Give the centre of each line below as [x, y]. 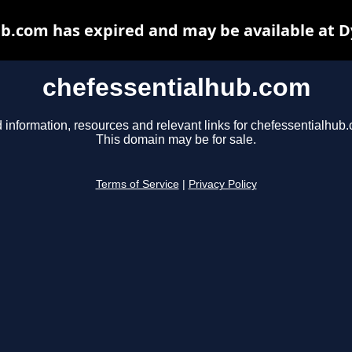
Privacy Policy [222, 185]
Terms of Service [137, 185]
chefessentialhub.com [176, 87]
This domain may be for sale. [176, 140]
